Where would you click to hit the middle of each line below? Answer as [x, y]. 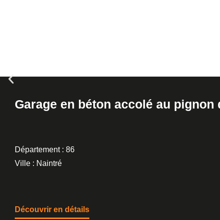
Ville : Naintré [38, 163]
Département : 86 [45, 150]
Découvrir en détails [52, 209]
